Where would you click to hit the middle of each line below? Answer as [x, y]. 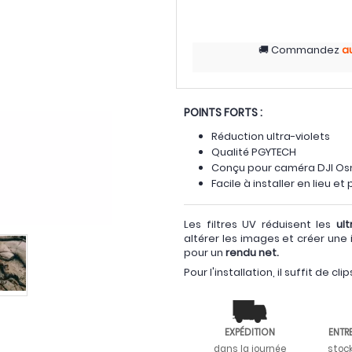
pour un [203, 253]
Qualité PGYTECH [254, 152]
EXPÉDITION [250, 332]
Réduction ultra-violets [271, 136]
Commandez [305, 50]
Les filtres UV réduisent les [260, 224]
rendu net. [251, 253]
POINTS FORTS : [223, 112]
